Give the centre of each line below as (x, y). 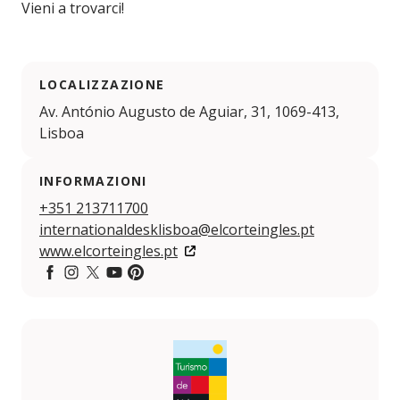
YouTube (133, 293)
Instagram (95, 293)
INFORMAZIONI (93, 181)
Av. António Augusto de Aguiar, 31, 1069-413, (189, 112)
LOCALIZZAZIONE (102, 85)
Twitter (106, 293)
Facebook (71, 293)
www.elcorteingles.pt (108, 251)
